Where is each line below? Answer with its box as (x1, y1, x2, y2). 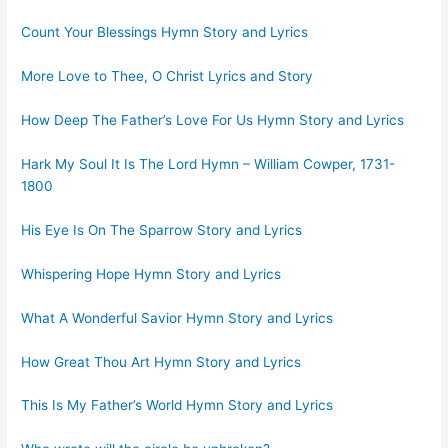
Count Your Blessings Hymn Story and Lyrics (21, 24, 309, 41)
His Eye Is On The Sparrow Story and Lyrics (21, 221, 303, 238)
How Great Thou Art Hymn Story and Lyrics (21, 353, 302, 370)
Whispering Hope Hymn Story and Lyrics (21, 265, 282, 282)
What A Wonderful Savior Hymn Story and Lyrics (21, 309, 334, 326)
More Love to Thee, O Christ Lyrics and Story (21, 68, 314, 85)
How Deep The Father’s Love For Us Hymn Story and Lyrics (21, 112, 405, 129)
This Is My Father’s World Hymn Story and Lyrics (21, 397, 334, 414)
